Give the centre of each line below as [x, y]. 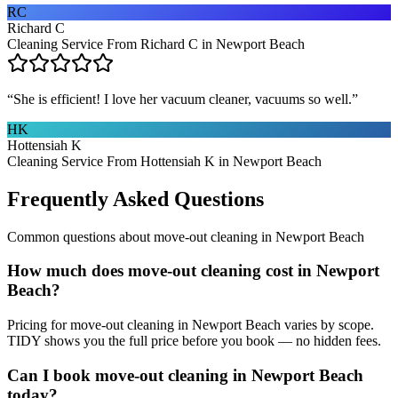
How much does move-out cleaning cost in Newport [193, 271]
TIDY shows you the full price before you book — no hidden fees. [194, 341]
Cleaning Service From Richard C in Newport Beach [156, 44]
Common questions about [80, 236]
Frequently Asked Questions [135, 199]
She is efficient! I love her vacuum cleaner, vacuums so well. [183, 99]
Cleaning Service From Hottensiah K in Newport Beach [164, 161]
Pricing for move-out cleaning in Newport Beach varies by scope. [191, 325]
